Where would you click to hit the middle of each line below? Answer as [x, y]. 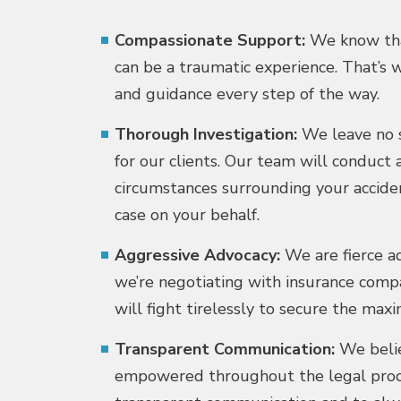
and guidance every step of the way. [247, 94]
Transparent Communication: [225, 349]
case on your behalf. [187, 215]
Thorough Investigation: [206, 134]
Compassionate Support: [212, 40]
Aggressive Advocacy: [197, 255]
